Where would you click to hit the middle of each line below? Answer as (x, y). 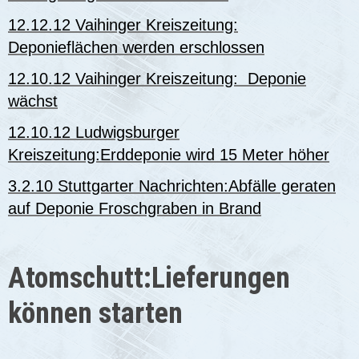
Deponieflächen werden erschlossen (136, 47)
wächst (33, 101)
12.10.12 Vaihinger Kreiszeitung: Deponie (157, 79)
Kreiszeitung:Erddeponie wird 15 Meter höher (169, 155)
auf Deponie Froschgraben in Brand (135, 209)
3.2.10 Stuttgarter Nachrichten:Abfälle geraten (172, 186)
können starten (95, 313)
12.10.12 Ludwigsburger (94, 133)
